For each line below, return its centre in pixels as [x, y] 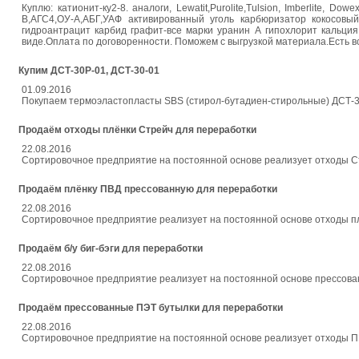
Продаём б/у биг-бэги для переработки [111, 248]
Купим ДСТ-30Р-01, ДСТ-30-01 [89, 71]
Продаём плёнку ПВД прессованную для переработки [148, 189]
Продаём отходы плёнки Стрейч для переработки [137, 130]
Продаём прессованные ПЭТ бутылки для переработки [151, 308]
